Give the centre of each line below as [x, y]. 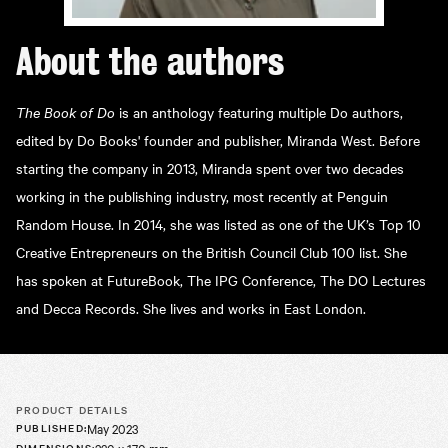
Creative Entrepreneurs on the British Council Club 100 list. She [211, 252]
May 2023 [113, 428]
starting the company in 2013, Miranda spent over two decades [210, 168]
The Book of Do [67, 112]
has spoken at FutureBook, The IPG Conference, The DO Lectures [221, 280]
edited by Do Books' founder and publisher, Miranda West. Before [218, 140]
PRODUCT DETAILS [72, 410]
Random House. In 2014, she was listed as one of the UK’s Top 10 [218, 224]
